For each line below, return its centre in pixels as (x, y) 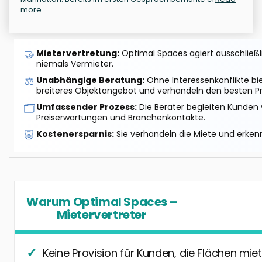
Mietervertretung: (78, 54)
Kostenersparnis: (75, 134)
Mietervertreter (101, 215)
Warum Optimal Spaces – (102, 202)
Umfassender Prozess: (87, 107)
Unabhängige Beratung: (90, 80)
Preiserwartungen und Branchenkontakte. (121, 118)
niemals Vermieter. (75, 64)
